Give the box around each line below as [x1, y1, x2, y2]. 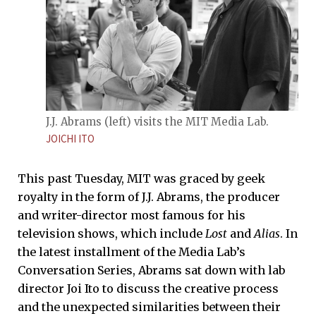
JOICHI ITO [46, 132, 95, 146]
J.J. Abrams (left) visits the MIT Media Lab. [46, 115, 269, 129]
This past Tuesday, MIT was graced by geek [18, 171, 265, 186]
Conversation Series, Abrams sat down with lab [18, 262, 285, 277]
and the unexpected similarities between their [18, 299, 281, 314]
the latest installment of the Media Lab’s [18, 244, 245, 259]
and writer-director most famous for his [18, 207, 245, 222]
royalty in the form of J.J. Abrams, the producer [18, 189, 280, 204]
